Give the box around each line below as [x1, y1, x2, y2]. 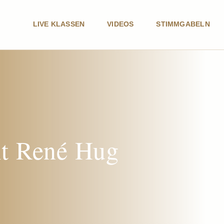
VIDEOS [107, 20, 134, 28]
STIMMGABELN [156, 20, 210, 28]
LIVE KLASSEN [32, 20, 85, 28]
